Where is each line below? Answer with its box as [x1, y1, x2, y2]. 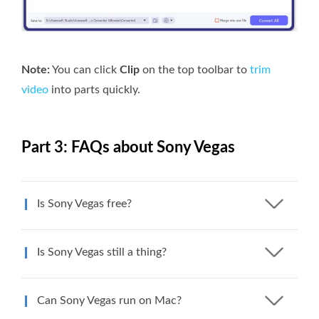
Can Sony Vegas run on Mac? [37, 295, 182, 307]
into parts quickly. [48, 84, 140, 96]
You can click [50, 64, 120, 76]
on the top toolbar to [140, 64, 250, 76]
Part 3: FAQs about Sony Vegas [21, 140, 235, 156]
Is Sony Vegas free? [37, 198, 132, 210]
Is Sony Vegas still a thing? [37, 246, 167, 258]
